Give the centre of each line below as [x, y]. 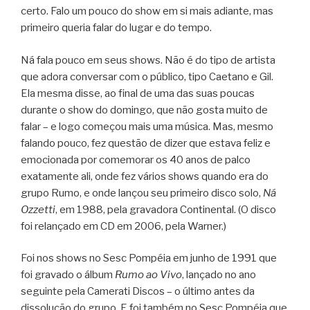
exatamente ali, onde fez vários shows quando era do [145, 176]
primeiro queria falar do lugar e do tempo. [116, 28]
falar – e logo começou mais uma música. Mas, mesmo [147, 126]
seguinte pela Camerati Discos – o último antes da [138, 292]
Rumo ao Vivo [148, 275]
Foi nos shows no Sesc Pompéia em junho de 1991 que [149, 258]
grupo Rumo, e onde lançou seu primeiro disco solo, [142, 193]
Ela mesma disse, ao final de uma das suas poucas [138, 93]
